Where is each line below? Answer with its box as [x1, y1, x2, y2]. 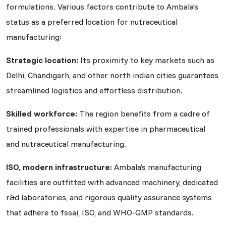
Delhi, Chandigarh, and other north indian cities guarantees [6, 70, 218, 80]
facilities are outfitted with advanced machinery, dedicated [6, 177, 218, 187]
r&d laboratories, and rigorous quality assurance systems [6, 192, 212, 202]
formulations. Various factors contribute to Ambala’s [6, 1, 198, 12]
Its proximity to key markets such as [78, 54, 214, 65]
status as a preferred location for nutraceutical [6, 16, 178, 27]
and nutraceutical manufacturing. [6, 138, 126, 149]
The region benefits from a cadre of [77, 108, 210, 119]
